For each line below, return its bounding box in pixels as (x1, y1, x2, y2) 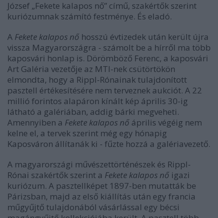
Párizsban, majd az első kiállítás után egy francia (7, 191, 196, 202)
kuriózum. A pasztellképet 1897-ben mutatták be (7, 180, 196, 192)
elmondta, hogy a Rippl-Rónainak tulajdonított (7, 74, 187, 86)
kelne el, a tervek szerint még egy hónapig (7, 127, 167, 139)
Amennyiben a (7, 117, 65, 128)
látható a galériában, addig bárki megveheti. (7, 106, 179, 118)
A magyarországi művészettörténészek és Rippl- (7, 159, 191, 170)
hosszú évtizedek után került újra (79, 31, 209, 43)
